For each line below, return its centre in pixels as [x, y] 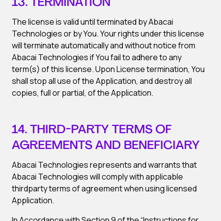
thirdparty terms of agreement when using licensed [104, 188]
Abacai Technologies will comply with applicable [97, 177]
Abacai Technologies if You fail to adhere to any [97, 57]
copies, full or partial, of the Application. [83, 93]
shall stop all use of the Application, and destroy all [102, 81]
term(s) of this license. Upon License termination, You [108, 69]
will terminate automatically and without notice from [104, 45]
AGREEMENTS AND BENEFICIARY [106, 146]
